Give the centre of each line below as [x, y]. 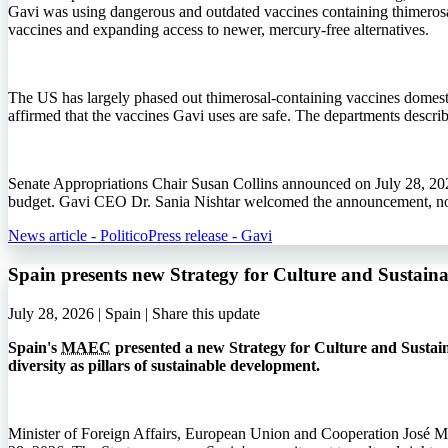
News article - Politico [78, 236]
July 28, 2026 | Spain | [80, 313]
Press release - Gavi [210, 236]
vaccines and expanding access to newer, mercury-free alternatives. [218, 30]
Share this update [206, 313]
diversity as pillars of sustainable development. [164, 365]
